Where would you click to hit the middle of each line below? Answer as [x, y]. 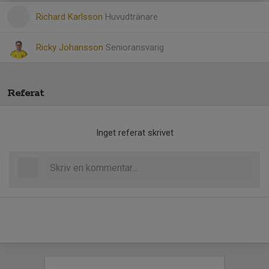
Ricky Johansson [71, 47]
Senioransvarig [135, 47]
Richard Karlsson [71, 17]
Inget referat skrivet [134, 133]
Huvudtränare [131, 17]
